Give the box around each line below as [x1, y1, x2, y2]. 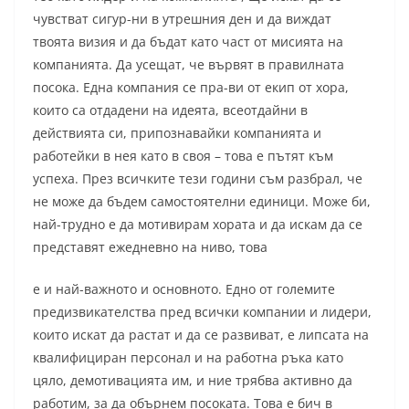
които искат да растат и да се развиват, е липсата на [33, 326, 369, 344]
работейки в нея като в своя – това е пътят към [33, 147, 333, 165]
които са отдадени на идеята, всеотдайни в [33, 101, 308, 120]
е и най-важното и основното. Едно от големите [33, 280, 335, 299]
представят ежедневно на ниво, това [33, 238, 267, 257]
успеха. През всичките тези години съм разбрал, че [33, 170, 362, 188]
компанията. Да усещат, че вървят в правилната [33, 56, 344, 74]
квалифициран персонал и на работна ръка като [33, 349, 343, 367]
